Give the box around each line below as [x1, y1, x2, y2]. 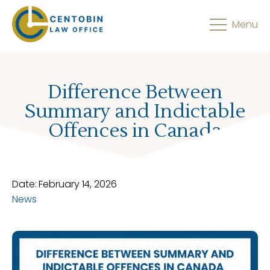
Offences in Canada [48, 118, 222, 143]
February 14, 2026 [39, 177, 117, 191]
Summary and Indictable [25, 99, 245, 124]
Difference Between [47, 80, 223, 104]
